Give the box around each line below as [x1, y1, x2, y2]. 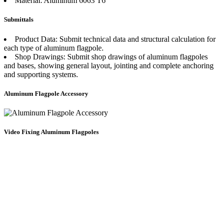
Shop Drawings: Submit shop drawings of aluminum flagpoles [15, 52, 208, 61]
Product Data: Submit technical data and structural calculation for [15, 34, 216, 43]
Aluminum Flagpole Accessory [4, 89, 88, 97]
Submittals [4, 16, 33, 24]
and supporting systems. [4, 70, 78, 79]
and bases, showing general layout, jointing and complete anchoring [4, 61, 214, 70]
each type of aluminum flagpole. [4, 43, 104, 52]
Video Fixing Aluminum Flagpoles [4, 128, 99, 136]
